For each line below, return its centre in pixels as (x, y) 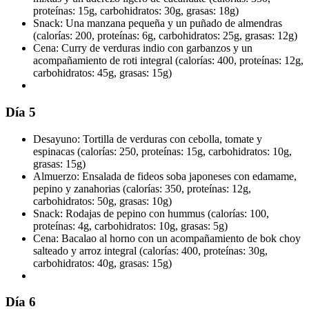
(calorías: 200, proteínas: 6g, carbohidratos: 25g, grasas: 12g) (165, 36)
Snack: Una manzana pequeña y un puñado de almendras (158, 23)
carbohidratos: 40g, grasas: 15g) (102, 263)
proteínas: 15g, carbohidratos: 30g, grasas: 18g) (136, 11)
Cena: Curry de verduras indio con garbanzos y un (143, 48)
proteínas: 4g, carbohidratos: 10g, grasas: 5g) (130, 226)
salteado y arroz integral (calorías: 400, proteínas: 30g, (150, 250)
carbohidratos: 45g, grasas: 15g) (102, 73)
